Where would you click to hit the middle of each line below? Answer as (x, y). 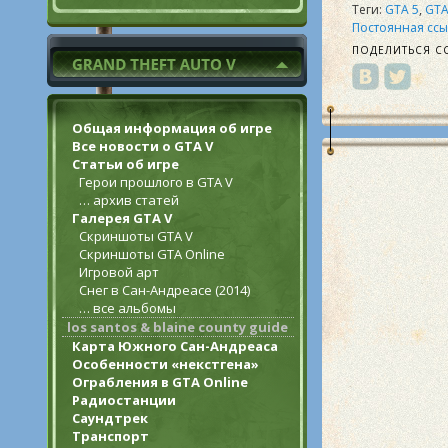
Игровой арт (119, 272)
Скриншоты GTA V (136, 236)
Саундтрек (110, 418)
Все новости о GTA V (142, 146)
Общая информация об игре (172, 128)
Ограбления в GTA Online (160, 382)
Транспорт (110, 436)
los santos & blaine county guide (177, 327)
